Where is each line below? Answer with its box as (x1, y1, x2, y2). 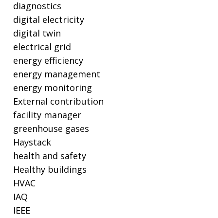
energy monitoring (13, 82, 92, 94)
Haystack (13, 136, 51, 148)
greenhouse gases (13, 123, 89, 135)
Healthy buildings (13, 163, 87, 176)
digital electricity (13, 14, 84, 26)
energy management (13, 68, 100, 80)
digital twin (13, 27, 61, 39)
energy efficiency (13, 54, 83, 67)
